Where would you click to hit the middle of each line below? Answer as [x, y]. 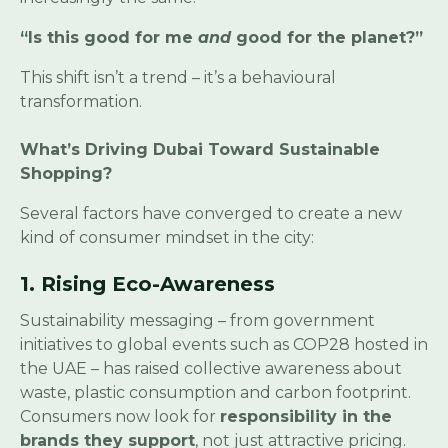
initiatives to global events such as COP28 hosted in [224, 345]
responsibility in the [306, 417]
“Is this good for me [109, 38]
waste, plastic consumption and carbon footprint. [215, 393]
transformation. [81, 102]
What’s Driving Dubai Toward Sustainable [200, 150]
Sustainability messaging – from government [197, 321]
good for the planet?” [327, 38]
